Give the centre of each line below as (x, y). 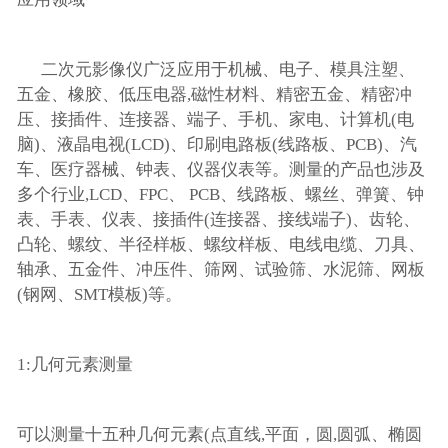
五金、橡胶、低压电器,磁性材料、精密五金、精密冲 (214, 95)
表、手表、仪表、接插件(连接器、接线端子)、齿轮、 (218, 220)
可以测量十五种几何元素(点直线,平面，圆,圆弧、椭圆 (219, 435)
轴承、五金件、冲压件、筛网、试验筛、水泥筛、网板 (220, 270)
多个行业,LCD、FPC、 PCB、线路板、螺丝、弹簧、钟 (220, 195)
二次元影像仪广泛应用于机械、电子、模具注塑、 (215, 70)
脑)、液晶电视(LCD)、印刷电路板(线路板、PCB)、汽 (216, 145)
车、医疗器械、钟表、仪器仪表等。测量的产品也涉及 (220, 170)
